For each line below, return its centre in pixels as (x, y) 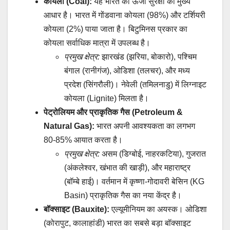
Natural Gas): (69, 126)
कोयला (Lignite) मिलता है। (107, 98)
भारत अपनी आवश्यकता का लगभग (145, 126)
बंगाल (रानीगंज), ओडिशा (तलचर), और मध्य (127, 70)
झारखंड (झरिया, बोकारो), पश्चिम (148, 56)
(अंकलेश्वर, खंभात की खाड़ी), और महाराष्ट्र (127, 167)
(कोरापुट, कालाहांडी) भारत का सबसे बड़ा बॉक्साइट (117, 223)
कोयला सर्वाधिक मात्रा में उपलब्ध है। (97, 43)
